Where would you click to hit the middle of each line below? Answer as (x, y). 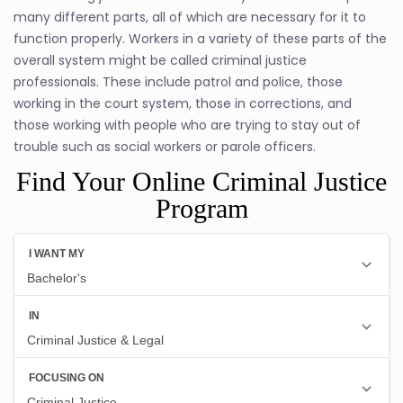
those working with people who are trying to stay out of (187, 125)
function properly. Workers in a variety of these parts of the (200, 38)
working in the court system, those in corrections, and (183, 103)
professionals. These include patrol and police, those (178, 81)
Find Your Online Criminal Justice (201, 181)
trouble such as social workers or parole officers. (165, 146)
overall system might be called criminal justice (160, 60)
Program (201, 208)
